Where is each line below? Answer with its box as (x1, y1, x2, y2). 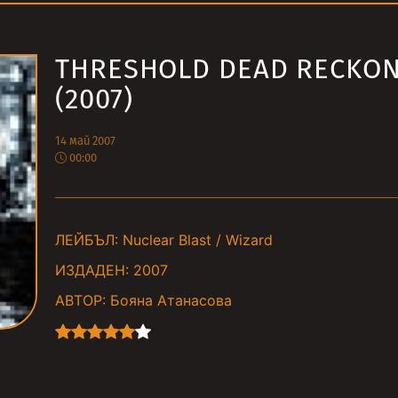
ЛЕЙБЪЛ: (55, 231, 118, 249)
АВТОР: (55, 291, 106, 309)
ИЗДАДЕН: (55, 261, 129, 279)
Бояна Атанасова (110, 291, 232, 309)
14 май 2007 (55, 134, 115, 147)
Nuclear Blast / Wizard (123, 231, 273, 249)
